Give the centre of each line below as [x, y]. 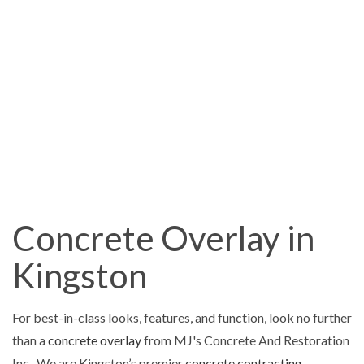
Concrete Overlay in [163, 238]
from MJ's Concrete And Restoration [245, 340]
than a [30, 340]
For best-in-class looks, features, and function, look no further [182, 317]
